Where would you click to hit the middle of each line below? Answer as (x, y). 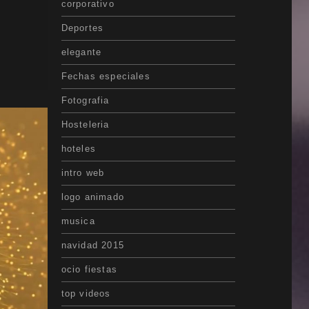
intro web (83, 172)
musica (78, 221)
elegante (81, 52)
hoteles (78, 148)
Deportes (82, 28)
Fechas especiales (106, 76)
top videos (86, 293)
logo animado (92, 197)
